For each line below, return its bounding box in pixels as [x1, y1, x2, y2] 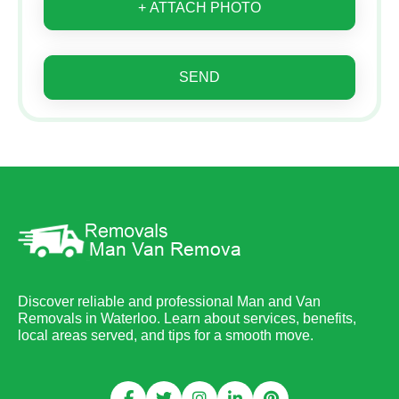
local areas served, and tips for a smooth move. [18, 328, 313, 344]
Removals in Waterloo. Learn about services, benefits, [18, 311, 356, 327]
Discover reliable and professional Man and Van [18, 294, 321, 310]
